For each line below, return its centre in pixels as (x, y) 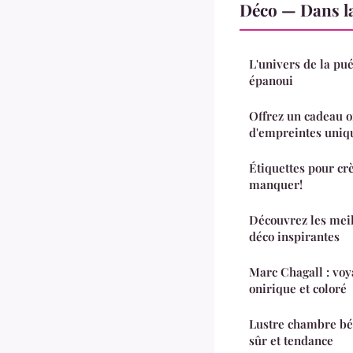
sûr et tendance (291, 340)
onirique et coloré (298, 288)
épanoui (271, 80)
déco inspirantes (294, 236)
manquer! (276, 184)
